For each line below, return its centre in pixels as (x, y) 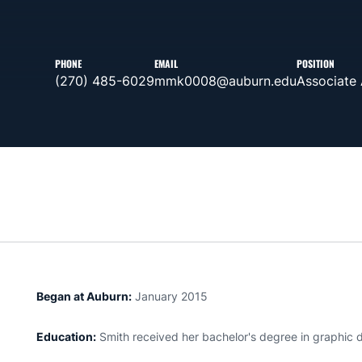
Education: (67, 337)
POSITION (315, 63)
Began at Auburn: (84, 296)
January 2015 (170, 296)
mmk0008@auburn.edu (225, 80)
